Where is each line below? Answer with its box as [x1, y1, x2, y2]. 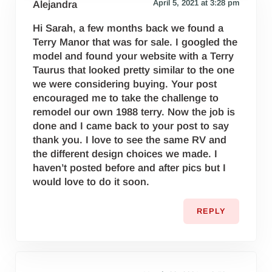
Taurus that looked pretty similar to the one [33, 64, 235, 76]
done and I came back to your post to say [33, 120, 229, 132]
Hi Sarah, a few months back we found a [33, 22, 224, 34]
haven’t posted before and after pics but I [33, 161, 226, 174]
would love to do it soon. [33, 175, 150, 188]
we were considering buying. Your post [33, 78, 217, 90]
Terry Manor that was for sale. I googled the [33, 36, 238, 48]
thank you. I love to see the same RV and [33, 134, 227, 146]
